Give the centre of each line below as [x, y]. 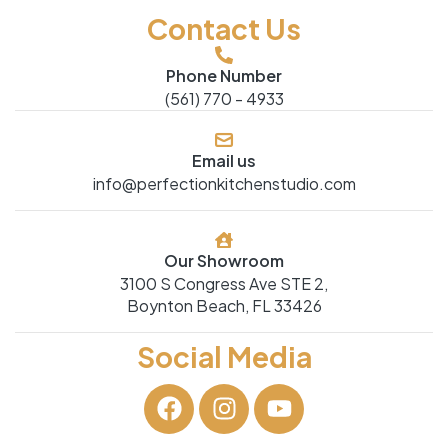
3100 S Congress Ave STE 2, [224, 283]
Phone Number [224, 75]
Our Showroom [224, 260]
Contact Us [224, 28]
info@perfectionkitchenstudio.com [224, 183]
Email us [224, 160]
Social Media [224, 356]
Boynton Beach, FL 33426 [224, 305]
